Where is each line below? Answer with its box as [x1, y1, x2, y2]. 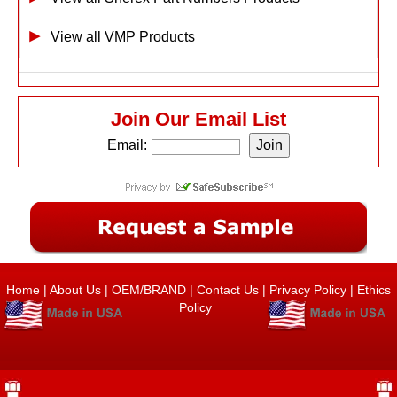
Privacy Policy [269, 282, 346, 297]
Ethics [354, 282, 391, 297]
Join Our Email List [111, 107, 286, 130]
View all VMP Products [51, 28, 195, 44]
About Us [50, 282, 101, 297]
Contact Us [197, 282, 259, 297]
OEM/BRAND [112, 282, 186, 297]
